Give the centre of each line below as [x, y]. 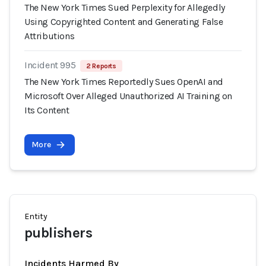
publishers [58, 233]
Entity [36, 216]
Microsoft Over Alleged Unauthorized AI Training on [129, 96]
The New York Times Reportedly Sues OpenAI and [124, 82]
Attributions [50, 36]
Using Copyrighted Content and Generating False [124, 22]
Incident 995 [50, 65]
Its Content [47, 110]
